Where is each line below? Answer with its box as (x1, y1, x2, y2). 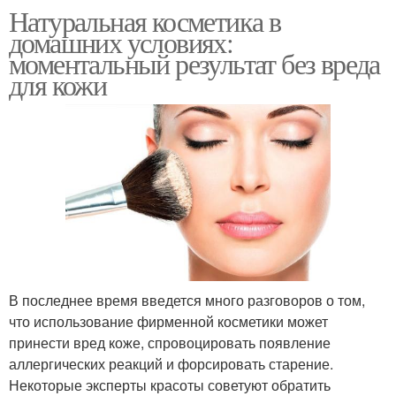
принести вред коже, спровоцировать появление (9, 332, 331, 354)
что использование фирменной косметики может (9, 311, 328, 332)
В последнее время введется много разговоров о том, (9, 290, 365, 311)
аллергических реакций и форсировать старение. (9, 354, 333, 375)
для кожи (9, 65, 107, 103)
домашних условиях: (9, 22, 233, 61)
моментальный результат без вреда (9, 43, 380, 82)
